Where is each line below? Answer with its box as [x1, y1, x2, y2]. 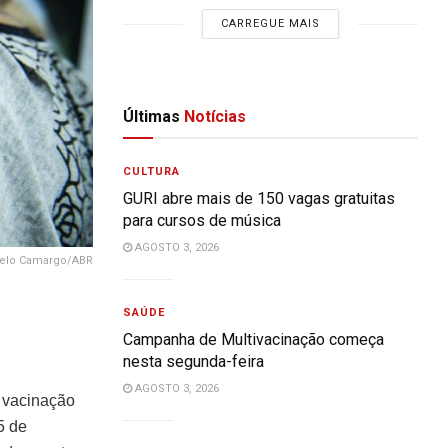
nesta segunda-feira [123, 352, 265, 371]
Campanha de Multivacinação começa [123, 330, 385, 349]
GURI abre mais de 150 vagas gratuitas [123, 189, 396, 208]
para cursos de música [123, 211, 282, 230]
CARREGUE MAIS [221, 17, 321, 30]
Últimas [123, 107, 181, 126]
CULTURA [123, 165, 181, 178]
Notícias [180, 107, 247, 126]
